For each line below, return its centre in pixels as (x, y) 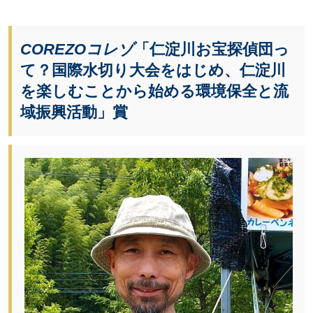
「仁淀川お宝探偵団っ (212, 49)
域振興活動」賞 (74, 112)
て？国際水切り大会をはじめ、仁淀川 (153, 70)
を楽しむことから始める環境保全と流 (154, 91)
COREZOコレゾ (77, 49)
